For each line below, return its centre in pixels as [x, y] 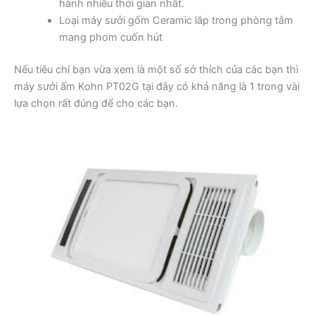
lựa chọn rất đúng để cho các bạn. [96, 103]
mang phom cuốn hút [110, 37]
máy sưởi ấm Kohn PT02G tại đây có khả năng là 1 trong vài [157, 86]
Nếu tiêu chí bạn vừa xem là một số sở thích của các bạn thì [156, 69]
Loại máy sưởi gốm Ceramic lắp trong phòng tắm [176, 20]
